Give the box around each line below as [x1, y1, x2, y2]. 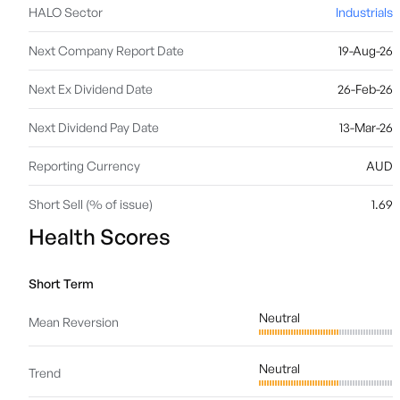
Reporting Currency [29, 158, 140, 173]
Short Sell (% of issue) [29, 196, 153, 212]
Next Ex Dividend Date [29, 81, 153, 96]
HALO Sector [29, 4, 103, 20]
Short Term [29, 276, 94, 291]
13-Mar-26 [339, 120, 393, 135]
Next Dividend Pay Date [29, 120, 159, 135]
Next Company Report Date [29, 43, 184, 58]
